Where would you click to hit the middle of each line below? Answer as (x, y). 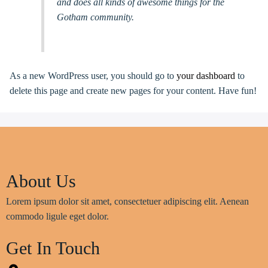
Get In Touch (53, 248)
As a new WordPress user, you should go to (93, 75)
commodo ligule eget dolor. (57, 216)
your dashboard (206, 75)
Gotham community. (95, 17)
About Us (41, 181)
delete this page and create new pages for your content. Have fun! (133, 90)
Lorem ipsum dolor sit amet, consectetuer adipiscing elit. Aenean (127, 201)
